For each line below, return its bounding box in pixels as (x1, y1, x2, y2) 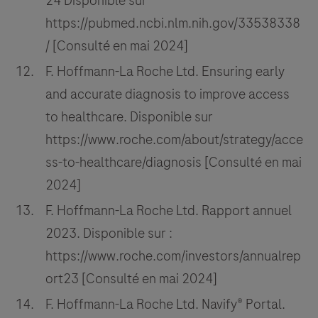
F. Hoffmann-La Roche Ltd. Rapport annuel (45, 201, 292, 221)
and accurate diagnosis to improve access (45, 84, 290, 104)
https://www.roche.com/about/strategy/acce (45, 130, 303, 150)
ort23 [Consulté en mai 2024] (45, 269, 217, 289)
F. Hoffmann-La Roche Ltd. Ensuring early (45, 62, 285, 82)
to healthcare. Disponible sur (45, 107, 213, 127)
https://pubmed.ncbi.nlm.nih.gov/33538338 (45, 13, 300, 33)
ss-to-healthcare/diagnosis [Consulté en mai (45, 153, 302, 172)
